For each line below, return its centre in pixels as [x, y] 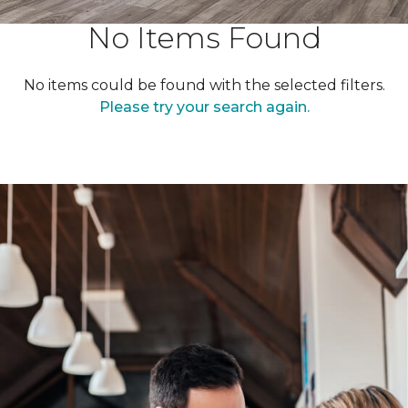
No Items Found [204, 38]
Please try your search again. [204, 107]
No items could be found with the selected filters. [204, 85]
